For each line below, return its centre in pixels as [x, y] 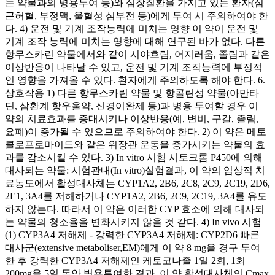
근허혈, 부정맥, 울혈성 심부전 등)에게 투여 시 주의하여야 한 [137, 15]
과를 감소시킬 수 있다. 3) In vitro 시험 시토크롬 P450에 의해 [134, 157]
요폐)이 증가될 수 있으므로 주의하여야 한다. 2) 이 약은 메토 [136, 131]
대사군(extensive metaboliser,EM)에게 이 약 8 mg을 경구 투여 [133, 247]
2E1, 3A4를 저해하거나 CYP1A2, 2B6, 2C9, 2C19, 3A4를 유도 [136, 196]
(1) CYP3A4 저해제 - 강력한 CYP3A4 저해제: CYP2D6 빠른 [132, 234]
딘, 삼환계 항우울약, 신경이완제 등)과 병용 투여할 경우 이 [132, 106]
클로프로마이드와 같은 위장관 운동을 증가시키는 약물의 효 [135, 144]
